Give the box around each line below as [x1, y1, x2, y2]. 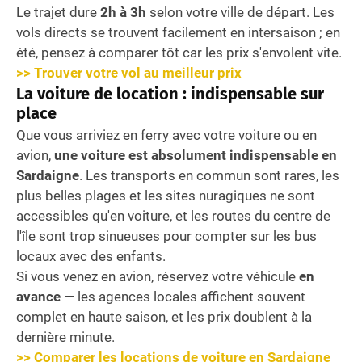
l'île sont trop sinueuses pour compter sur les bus [16, 228, 317, 245]
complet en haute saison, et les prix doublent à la [16, 309, 312, 326]
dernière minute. [16, 329, 115, 346]
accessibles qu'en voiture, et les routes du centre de [16, 208, 330, 225]
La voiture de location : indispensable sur [16, 84, 324, 104]
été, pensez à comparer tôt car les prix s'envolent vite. [16, 44, 342, 61]
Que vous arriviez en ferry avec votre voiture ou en [16, 127, 317, 144]
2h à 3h [100, 4, 146, 21]
